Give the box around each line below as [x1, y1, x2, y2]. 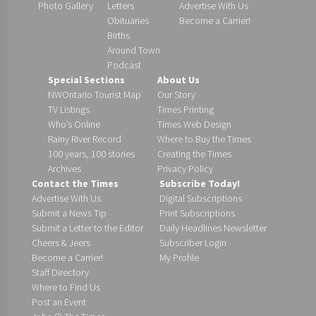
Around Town [107, 44, 160, 57]
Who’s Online [47, 118, 100, 131]
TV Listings [47, 103, 90, 116]
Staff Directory [32, 266, 89, 279]
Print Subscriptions [159, 207, 235, 220]
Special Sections [47, 73, 125, 87]
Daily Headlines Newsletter [159, 221, 267, 235]
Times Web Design [157, 118, 231, 131]
